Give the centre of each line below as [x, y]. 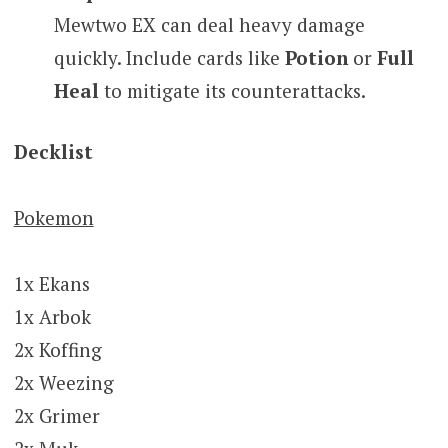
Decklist [53, 152]
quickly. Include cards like [169, 57]
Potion [316, 57]
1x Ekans [51, 284]
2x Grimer [56, 416]
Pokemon [53, 218]
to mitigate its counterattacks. [232, 90]
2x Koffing [57, 350]
